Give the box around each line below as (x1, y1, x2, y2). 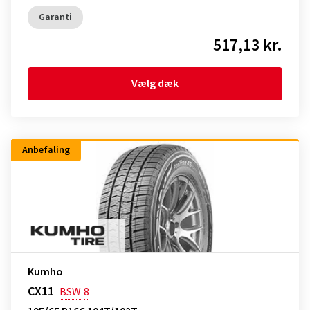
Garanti (39, 10, 72, 24)
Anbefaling (22, 143, 70, 157)
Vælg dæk (131, 76, 179, 91)
